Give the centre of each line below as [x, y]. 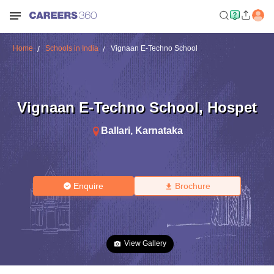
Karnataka [159, 130]
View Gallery [145, 243]
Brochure [192, 186]
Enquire [89, 186]
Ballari [116, 130]
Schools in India [72, 48]
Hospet [232, 107]
